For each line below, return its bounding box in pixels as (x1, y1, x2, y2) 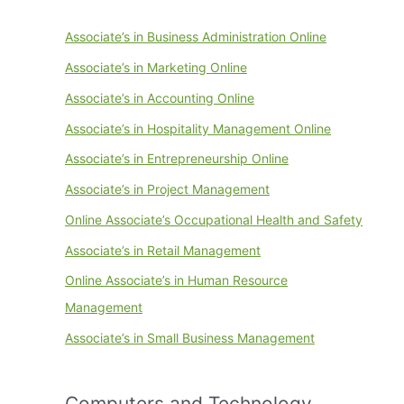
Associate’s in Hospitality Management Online (65, 120, 331, 136)
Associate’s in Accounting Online (65, 89, 254, 106)
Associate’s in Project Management (65, 181, 270, 197)
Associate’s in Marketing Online (65, 60, 247, 75)
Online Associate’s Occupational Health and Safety (65, 211, 363, 227)
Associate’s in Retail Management (65, 242, 261, 258)
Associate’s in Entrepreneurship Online (65, 151, 289, 167)
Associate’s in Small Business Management (65, 330, 315, 345)
